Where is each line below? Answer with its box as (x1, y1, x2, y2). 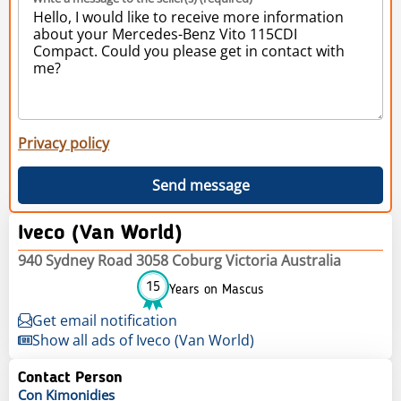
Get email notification (32, 310, 177, 330)
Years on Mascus (169, 283, 264, 298)
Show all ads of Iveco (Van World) (32, 329, 254, 350)
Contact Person (18, 369, 123, 386)
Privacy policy (18, 132, 109, 153)
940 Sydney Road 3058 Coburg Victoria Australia (18, 250, 341, 270)
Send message (151, 175, 250, 195)
